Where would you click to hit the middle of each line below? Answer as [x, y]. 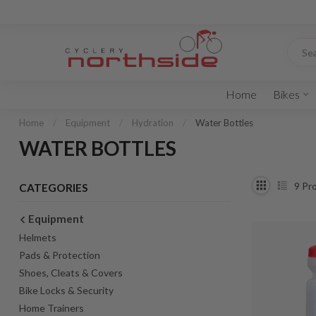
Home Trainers [51, 308]
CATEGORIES [54, 188]
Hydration [153, 123]
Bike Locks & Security [66, 290]
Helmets [38, 237]
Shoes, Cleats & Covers [71, 273]
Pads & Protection [60, 255]
